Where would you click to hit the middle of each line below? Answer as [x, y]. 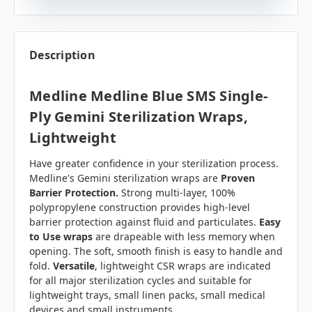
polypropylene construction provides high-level [140, 207]
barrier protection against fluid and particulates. [144, 221]
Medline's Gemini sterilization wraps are [125, 178]
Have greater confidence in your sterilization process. [154, 163]
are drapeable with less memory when [185, 236]
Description [62, 55]
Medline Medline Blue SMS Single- [148, 95]
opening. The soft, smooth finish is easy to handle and [156, 251]
